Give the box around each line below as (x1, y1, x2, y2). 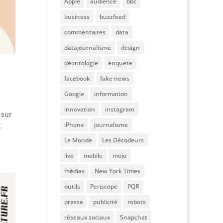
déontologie (64, 59, 98, 67)
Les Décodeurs (102, 136, 144, 144)
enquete (108, 59, 132, 67)
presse (64, 198, 83, 206)
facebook (64, 74, 90, 83)
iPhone (64, 120, 84, 129)
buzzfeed (99, 12, 125, 21)
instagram (105, 105, 134, 113)
